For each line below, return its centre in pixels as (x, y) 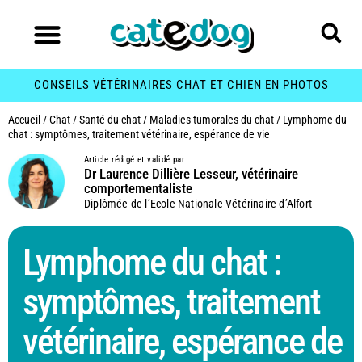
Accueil (24, 119)
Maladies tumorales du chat (212, 119)
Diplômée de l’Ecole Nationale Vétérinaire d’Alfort (198, 203)
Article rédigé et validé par (135, 159)
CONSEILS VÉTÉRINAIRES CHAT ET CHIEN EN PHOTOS (181, 85)
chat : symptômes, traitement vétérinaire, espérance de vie (139, 134)
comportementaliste (139, 188)
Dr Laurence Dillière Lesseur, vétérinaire (192, 173)
